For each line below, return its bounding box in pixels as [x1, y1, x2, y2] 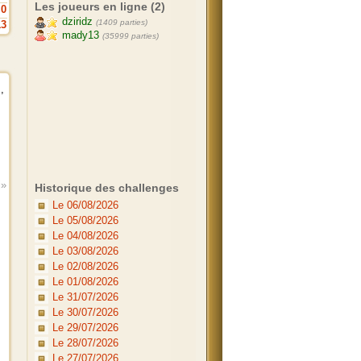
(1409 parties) [96, 18, 147, 27]
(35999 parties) [102, 31, 159, 40]
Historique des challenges [35, 181, 179, 194]
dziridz [59, 15, 93, 27]
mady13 [59, 28, 99, 41]
